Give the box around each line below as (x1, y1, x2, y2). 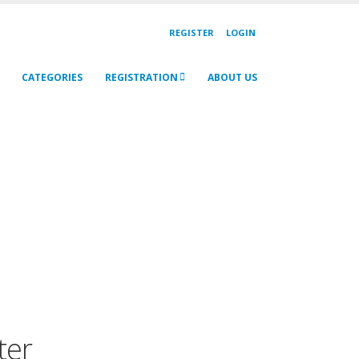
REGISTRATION (105, 70, 178, 84)
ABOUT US (208, 70, 257, 84)
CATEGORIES (22, 70, 83, 84)
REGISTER (169, 26, 214, 38)
